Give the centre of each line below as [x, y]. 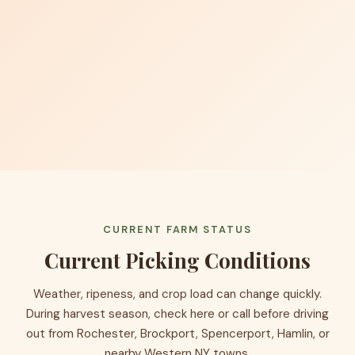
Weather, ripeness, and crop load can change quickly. [177, 294]
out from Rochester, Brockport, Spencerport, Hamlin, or [177, 334]
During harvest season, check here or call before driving [177, 314]
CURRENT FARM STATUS [177, 230]
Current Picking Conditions [177, 260]
